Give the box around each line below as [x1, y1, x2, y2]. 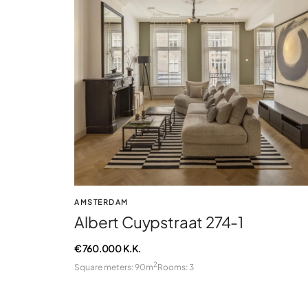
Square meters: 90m [74, 261, 154, 272]
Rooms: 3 [157, 261, 195, 272]
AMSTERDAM [74, 197, 129, 207]
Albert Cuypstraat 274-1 [74, 212, 244, 232]
